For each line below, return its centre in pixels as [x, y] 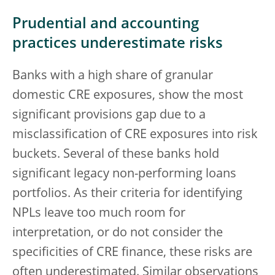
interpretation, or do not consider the [118, 233]
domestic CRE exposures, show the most [128, 96]
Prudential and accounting [106, 25]
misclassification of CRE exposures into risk [135, 135]
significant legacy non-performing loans [124, 174]
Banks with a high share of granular [113, 76]
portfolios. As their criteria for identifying [127, 194]
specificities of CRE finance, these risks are [132, 253]
